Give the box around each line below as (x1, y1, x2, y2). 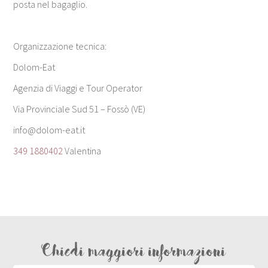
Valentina (63, 144, 102, 157)
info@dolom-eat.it (13, 123, 86, 136)
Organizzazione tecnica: (13, 39, 107, 52)
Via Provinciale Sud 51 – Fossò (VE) (13, 102, 146, 115)
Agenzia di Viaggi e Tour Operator (13, 81, 143, 94)
